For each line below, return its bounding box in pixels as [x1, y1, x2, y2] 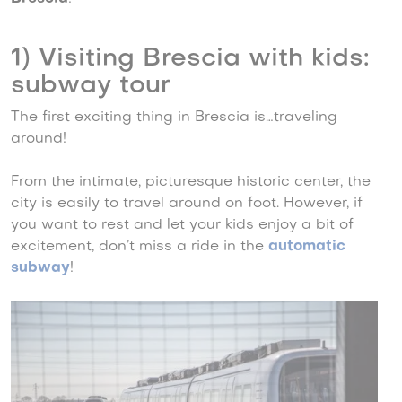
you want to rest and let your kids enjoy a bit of [11, 218, 354, 232]
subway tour [11, 74, 170, 98]
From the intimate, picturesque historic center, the [11, 175, 371, 189]
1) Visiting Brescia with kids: [11, 47, 369, 71]
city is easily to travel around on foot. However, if [11, 197, 363, 211]
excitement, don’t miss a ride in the [11, 240, 268, 254]
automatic [268, 240, 345, 254]
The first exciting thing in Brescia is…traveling [11, 110, 337, 125]
